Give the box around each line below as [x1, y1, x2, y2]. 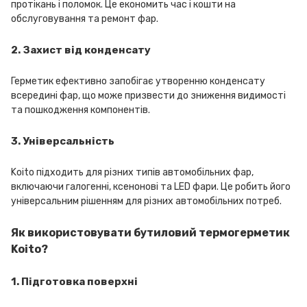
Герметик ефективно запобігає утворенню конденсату [11, 75, 265, 87]
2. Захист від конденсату [11, 44, 151, 56]
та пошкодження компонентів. [11, 104, 150, 116]
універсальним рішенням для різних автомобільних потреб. [11, 195, 282, 207]
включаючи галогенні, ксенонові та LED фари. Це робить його [11, 181, 291, 193]
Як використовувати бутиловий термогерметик [11, 226, 290, 239]
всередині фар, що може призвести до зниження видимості [11, 90, 286, 101]
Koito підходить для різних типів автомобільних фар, [11, 167, 254, 178]
